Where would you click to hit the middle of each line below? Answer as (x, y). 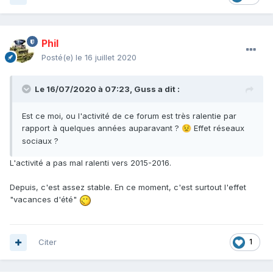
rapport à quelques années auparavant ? (102, 128)
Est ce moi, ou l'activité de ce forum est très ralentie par (129, 116)
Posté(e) (58, 58)
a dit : (168, 89)
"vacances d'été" (44, 200)
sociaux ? (40, 141)
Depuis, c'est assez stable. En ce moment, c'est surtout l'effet (128, 187)
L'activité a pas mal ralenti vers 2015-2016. (90, 163)
